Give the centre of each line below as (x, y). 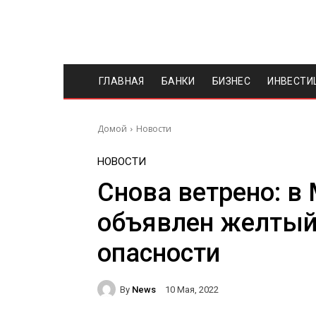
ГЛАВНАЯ (122, 81)
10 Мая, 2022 (192, 290)
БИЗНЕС (231, 81)
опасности (159, 253)
